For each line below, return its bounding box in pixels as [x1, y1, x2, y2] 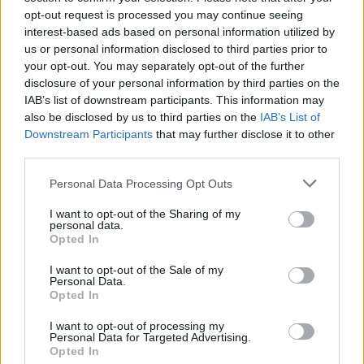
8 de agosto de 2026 [52, 79, 187, 98]
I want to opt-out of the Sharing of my [50, 207, 240, 220]
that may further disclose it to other [153, 128, 335, 141]
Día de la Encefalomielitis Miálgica [52, 12, 301, 33]
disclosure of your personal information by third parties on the [24, 76, 340, 89]
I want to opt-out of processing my [50, 319, 224, 332]
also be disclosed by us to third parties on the [24, 110, 260, 123]
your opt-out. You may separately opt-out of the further [24, 59, 305, 72]
